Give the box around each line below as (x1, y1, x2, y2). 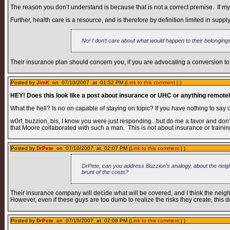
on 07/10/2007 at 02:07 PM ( (53, 145, 130, 151)
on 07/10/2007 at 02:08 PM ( (53, 218, 130, 224)
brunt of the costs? (81, 169, 128, 176)
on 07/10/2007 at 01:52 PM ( (49, 80, 126, 86)
